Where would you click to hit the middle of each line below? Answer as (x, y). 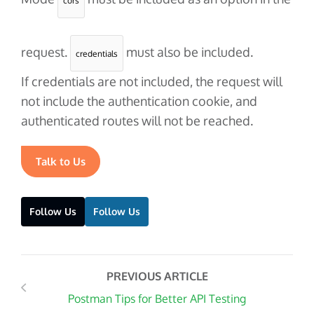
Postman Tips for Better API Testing (157, 299)
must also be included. (188, 52)
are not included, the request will (189, 82)
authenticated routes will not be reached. (137, 121)
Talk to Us (61, 162)
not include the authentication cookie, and (139, 101)
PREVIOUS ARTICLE (157, 277)
